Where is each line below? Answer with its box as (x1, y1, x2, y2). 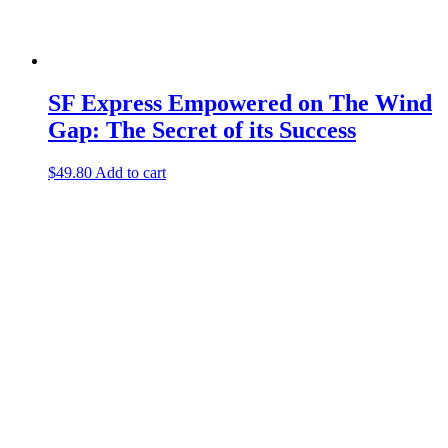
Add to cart (95, 163, 166, 181)
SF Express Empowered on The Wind (48, 89, 432, 116)
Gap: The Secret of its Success (48, 116, 356, 143)
